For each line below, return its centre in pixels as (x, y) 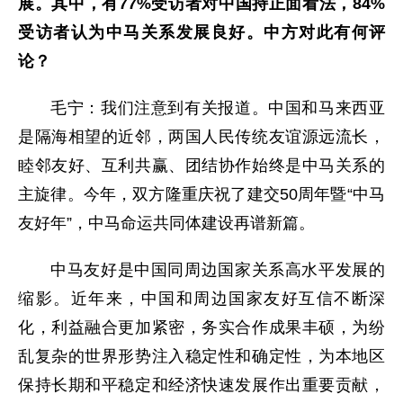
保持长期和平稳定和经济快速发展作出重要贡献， (201, 385)
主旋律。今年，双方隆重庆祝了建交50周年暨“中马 (201, 195)
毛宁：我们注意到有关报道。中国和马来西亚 (218, 108)
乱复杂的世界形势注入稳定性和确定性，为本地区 (201, 357)
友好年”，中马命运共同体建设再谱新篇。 (166, 224)
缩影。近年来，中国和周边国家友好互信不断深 (201, 299)
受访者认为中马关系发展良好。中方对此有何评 (201, 33)
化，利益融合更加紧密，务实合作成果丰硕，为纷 (201, 328)
